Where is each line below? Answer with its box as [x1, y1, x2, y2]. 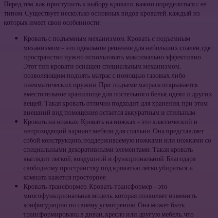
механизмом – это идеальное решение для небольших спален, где [23, 42, 211, 54]
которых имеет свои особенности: [4, 17, 101, 29]
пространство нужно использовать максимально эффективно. [23, 52, 202, 63]
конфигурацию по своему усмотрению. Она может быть [23, 200, 184, 211]
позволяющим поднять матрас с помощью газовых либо [23, 70, 185, 82]
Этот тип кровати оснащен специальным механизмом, [23, 61, 181, 73]
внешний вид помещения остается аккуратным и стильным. [23, 107, 196, 119]
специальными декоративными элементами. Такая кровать [23, 144, 193, 156]
